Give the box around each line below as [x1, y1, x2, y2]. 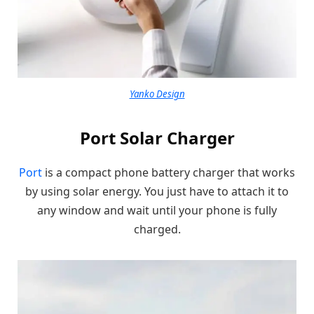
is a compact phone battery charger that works [42, 165, 295, 181]
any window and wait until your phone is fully [37, 203, 277, 219]
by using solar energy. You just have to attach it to [25, 184, 289, 200]
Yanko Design [129, 87, 185, 100]
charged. [133, 221, 181, 238]
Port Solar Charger [79, 126, 235, 150]
